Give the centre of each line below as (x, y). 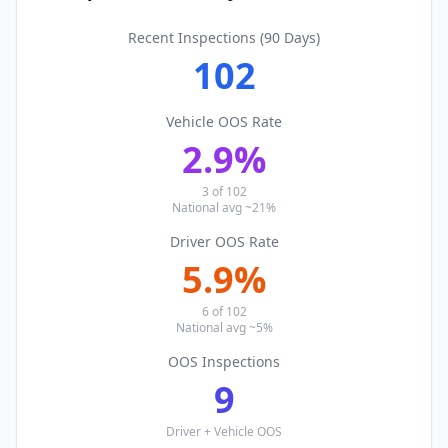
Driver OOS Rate (224, 241)
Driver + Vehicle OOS (224, 431)
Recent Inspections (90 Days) (224, 37)
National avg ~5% (224, 327)
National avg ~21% (224, 207)
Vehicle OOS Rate (224, 121)
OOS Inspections (224, 361)
